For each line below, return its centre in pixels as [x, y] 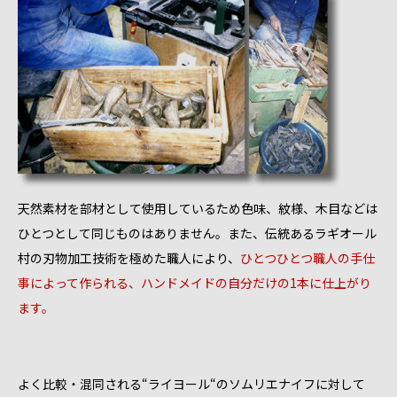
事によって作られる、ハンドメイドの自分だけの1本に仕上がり [195, 282]
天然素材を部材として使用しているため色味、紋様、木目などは [198, 208]
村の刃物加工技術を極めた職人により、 [129, 257]
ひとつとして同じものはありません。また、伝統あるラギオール [197, 233]
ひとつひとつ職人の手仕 [307, 257]
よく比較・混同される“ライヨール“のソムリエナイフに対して [191, 383]
